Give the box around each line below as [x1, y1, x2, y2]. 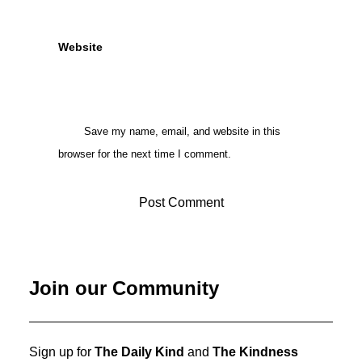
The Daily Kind [95, 345, 184, 359]
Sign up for [29, 345, 95, 359]
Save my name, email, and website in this [84, 125, 280, 137]
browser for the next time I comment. [58, 148, 231, 160]
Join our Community [29, 277, 219, 299]
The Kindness [213, 345, 298, 359]
